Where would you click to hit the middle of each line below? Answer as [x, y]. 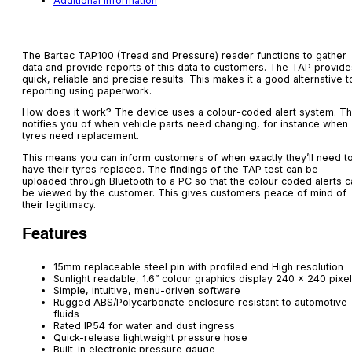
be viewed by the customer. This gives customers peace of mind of [184, 192]
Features [55, 235]
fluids [66, 314]
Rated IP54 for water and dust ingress [144, 326]
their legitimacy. [59, 204]
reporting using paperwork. [87, 90]
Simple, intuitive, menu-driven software [147, 291]
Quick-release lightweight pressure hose [150, 338]
